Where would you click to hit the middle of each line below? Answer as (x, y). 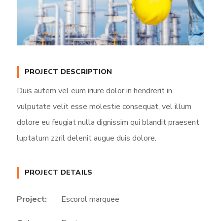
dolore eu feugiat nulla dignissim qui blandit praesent (108, 123)
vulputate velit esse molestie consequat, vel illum (104, 107)
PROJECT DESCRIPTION (68, 72)
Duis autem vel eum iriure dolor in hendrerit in (94, 91)
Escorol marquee (90, 200)
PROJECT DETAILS (58, 173)
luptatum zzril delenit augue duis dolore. (86, 138)
